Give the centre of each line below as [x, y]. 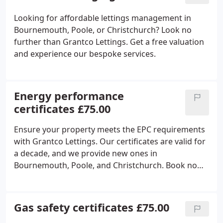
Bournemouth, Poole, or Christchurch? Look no [103, 30]
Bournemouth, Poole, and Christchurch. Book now [109, 165]
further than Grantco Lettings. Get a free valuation [109, 42]
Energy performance [69, 96]
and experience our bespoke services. [85, 54]
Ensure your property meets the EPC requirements [110, 129]
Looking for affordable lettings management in [103, 18]
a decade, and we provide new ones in [86, 153]
